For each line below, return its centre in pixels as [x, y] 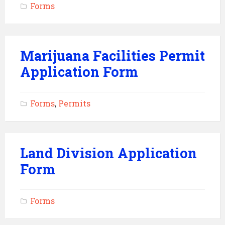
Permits [74, 103]
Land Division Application [108, 153]
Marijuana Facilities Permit [113, 55]
